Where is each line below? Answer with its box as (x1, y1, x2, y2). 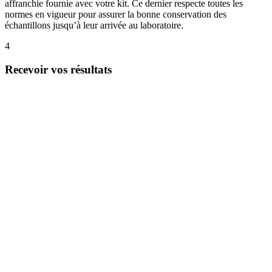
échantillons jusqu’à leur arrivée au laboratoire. (5, 19, 183, 30)
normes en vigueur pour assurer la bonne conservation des (5, 8, 226, 19)
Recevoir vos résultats (5, 63, 112, 76)
